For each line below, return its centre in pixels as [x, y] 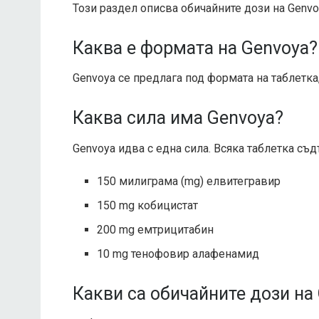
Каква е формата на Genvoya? [195, 48]
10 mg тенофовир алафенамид [178, 253]
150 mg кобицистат [148, 205]
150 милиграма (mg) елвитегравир [189, 181]
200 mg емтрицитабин [156, 229]
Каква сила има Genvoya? [178, 118]
